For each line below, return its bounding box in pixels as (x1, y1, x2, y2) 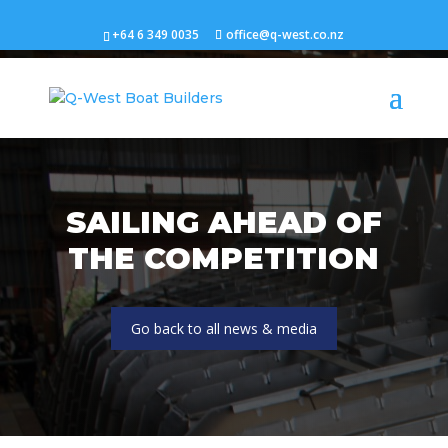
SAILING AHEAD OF (65, 204, 382, 241)
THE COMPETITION (68, 240, 380, 277)
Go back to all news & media (130, 319, 317, 338)
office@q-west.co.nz (226, 26, 345, 43)
